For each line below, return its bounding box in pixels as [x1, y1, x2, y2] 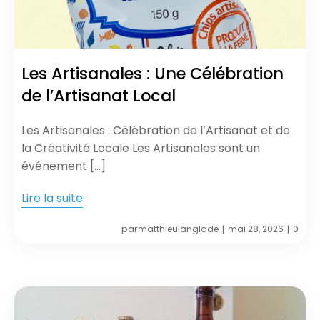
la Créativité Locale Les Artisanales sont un [21, 140, 260, 157]
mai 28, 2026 [228, 223, 284, 236]
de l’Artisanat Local [21, 84, 176, 108]
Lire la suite [21, 190, 83, 207]
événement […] [21, 158, 106, 175]
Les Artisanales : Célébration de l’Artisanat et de [21, 122, 290, 139]
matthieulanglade [138, 223, 219, 236]
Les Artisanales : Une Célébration [21, 62, 284, 86]
